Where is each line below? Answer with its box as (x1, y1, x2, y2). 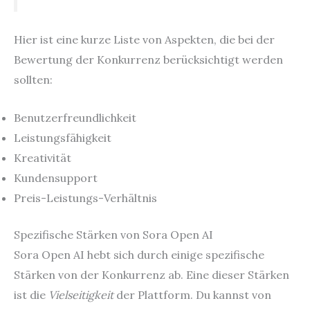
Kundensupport (14, 170, 98, 185)
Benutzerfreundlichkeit (14, 110, 136, 125)
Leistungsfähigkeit (14, 130, 111, 145)
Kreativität (14, 150, 71, 165)
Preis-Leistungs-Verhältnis (14, 190, 157, 205)
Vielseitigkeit (48, 287, 113, 302)
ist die (14, 287, 48, 302)
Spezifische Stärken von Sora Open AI (14, 227, 213, 241)
